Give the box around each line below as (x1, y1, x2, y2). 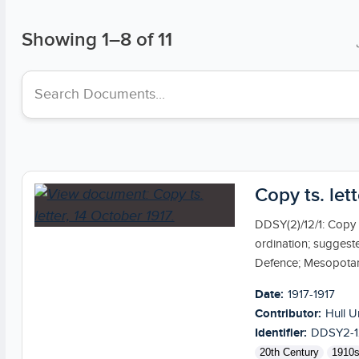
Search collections (20, 84, 136, 102)
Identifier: (254, 325, 307, 341)
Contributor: (254, 305, 321, 321)
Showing (21, 27, 97, 51)
